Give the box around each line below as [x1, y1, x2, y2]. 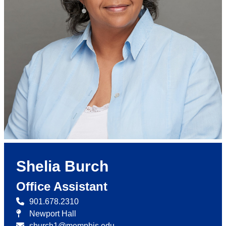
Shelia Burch [16, 158, 108, 175]
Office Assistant [16, 180, 107, 194]
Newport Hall [29, 209, 76, 218]
